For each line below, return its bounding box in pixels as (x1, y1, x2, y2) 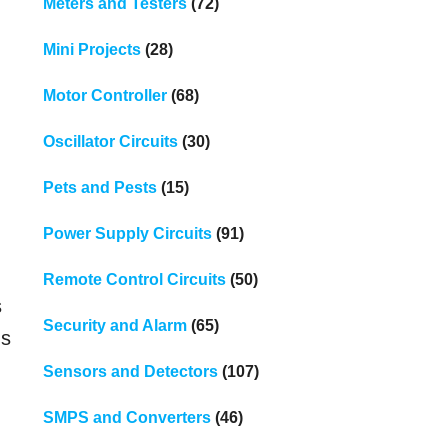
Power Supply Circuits (42, 224, 212, 242)
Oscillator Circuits (42, 132, 178, 150)
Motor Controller (42, 86, 167, 104)
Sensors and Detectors (42, 362, 218, 380)
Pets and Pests (42, 178, 157, 196)
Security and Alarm (42, 316, 187, 334)
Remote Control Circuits (42, 270, 226, 288)
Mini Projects (42, 40, 141, 58)
